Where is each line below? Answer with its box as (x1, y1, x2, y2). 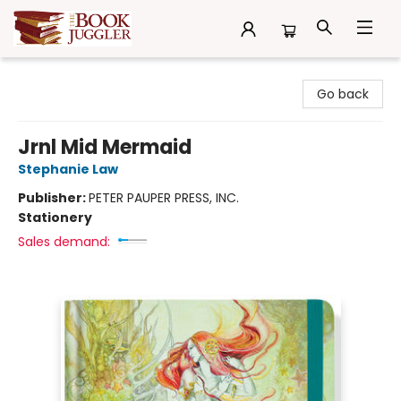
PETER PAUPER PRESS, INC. (89, 189, 239, 207)
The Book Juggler (13, 65, 120, 83)
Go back (317, 85, 369, 103)
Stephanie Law (18, 160, 118, 178)
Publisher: (18, 189, 89, 207)
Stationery (18, 209, 92, 226)
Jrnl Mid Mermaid (18, 133, 192, 161)
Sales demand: (18, 233, 110, 251)
